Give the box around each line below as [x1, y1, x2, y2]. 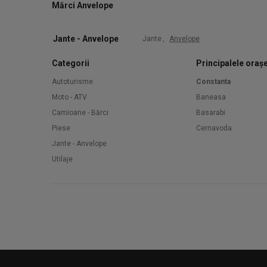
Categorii [52, 58, 89, 68]
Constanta [196, 77, 231, 86]
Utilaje [52, 155, 73, 163]
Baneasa [196, 93, 226, 101]
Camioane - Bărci [52, 108, 108, 117]
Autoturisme [52, 77, 93, 86]
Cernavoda [196, 124, 232, 132]
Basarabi [196, 108, 225, 117]
